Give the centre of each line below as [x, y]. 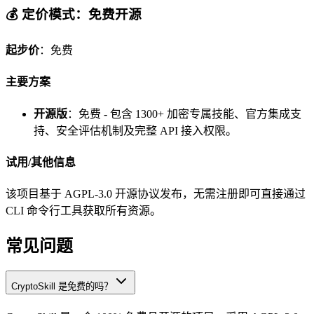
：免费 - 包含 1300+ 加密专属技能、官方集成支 [184, 114]
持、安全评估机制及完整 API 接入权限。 [135, 130]
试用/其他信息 [41, 162]
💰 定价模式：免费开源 [74, 15]
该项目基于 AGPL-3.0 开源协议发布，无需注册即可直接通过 [156, 194]
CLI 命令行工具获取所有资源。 [83, 211]
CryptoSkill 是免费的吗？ [62, 286]
